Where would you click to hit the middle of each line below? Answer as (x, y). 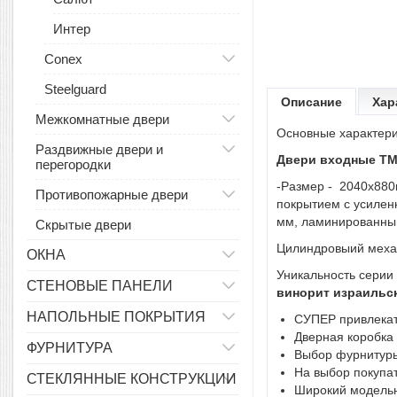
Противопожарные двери (112, 195)
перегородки (73, 164)
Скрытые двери (83, 225)
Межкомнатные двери (102, 119)
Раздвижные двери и (99, 149)
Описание (311, 102)
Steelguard (75, 89)
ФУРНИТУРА (70, 348)
